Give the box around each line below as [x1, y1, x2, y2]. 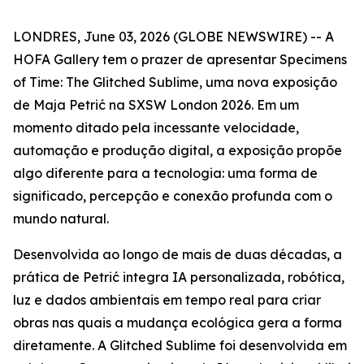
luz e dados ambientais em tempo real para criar [13, 292, 321, 308]
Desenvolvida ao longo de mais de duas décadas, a [13, 246, 342, 262]
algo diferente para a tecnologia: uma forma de [13, 165, 318, 181]
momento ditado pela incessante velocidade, [13, 119, 299, 136]
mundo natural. [13, 210, 109, 227]
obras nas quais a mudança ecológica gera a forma [13, 314, 342, 331]
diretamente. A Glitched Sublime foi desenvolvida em [13, 337, 347, 353]
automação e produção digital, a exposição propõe [13, 142, 342, 158]
